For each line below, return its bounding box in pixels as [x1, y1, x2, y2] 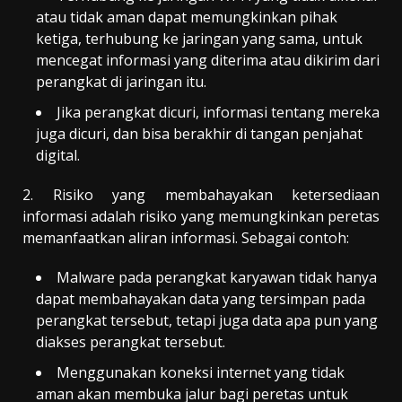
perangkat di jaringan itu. [36, 71, 206, 92]
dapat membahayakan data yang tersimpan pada [36, 288, 365, 309]
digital [36, 144, 77, 165]
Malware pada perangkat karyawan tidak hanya [57, 267, 377, 287]
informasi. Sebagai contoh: [167, 227, 349, 248]
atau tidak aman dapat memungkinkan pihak [36, 6, 337, 27]
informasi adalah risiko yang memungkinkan [22, 205, 328, 226]
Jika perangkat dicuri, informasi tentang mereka [57, 101, 380, 122]
